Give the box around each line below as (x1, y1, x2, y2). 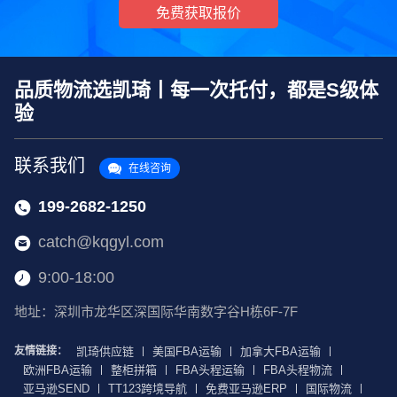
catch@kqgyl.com (38, 233, 164, 252)
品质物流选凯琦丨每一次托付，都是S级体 (14, 79, 378, 102)
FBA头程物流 (263, 363, 332, 378)
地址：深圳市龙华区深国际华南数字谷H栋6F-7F (14, 304, 298, 320)
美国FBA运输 (152, 345, 222, 359)
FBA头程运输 (175, 363, 245, 378)
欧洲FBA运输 (23, 363, 92, 378)
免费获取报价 (156, 5, 241, 21)
